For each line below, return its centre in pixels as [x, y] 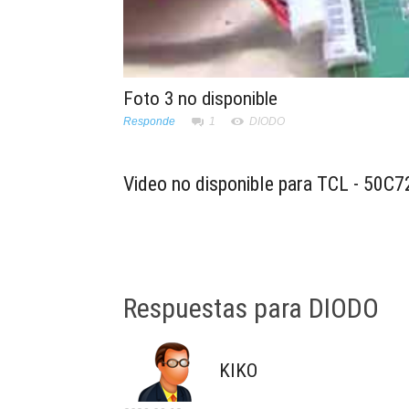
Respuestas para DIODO [251, 308]
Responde [149, 121]
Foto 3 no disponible [200, 98]
